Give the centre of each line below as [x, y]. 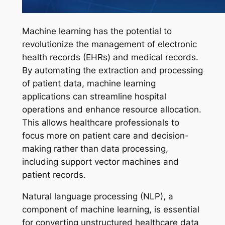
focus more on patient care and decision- [105, 136]
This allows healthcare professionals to [100, 123]
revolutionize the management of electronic [109, 44]
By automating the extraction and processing [112, 71]
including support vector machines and [100, 162]
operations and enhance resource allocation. [111, 110]
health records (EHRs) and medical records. [110, 58]
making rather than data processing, [95, 149]
